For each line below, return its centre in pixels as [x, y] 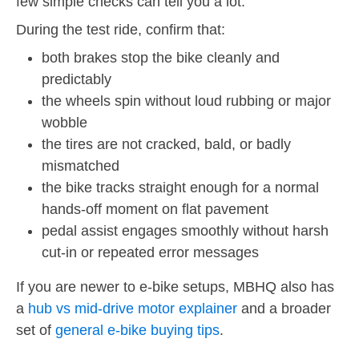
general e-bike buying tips [137, 330]
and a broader [284, 308]
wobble [65, 122]
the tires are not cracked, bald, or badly [166, 144]
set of [36, 330]
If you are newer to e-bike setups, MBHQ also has [175, 286]
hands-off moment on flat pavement [155, 209]
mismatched [81, 165]
